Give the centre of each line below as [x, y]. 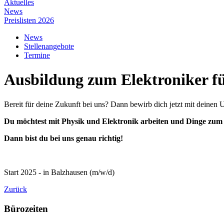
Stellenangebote [49, 46]
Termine [37, 55]
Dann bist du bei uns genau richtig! [63, 138]
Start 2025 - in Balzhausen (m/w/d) [59, 172]
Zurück [15, 189]
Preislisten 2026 [29, 20]
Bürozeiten [26, 208]
